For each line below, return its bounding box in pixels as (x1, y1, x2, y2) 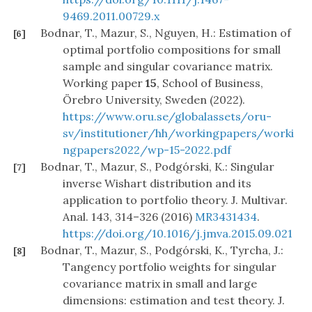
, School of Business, (157, 76, 263, 91)
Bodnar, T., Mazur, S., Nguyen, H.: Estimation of (40, 26, 291, 40)
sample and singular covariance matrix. (63, 59, 273, 74)
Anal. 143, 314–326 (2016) (63, 210, 195, 224)
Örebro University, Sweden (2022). (63, 93, 245, 107)
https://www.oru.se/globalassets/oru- (63, 109, 272, 124)
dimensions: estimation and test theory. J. (63, 293, 285, 308)
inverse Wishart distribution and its (63, 176, 251, 191)
